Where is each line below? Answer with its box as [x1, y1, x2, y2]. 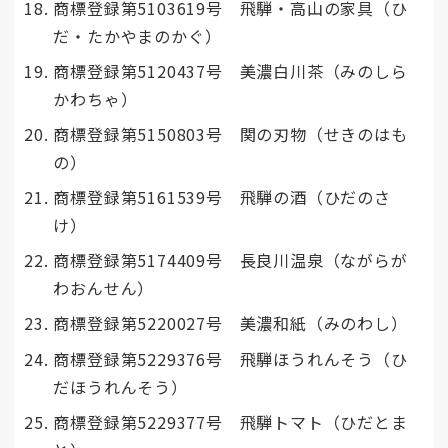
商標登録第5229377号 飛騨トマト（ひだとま [53, 409, 408, 434]
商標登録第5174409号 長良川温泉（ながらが [53, 248, 408, 273]
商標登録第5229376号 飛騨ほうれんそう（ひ [53, 346, 408, 371]
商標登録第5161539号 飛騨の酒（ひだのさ [53, 185, 391, 210]
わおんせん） [53, 276, 155, 301]
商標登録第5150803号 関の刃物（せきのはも [53, 121, 408, 146]
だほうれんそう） [53, 374, 188, 399]
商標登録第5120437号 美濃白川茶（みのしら [53, 58, 408, 83]
